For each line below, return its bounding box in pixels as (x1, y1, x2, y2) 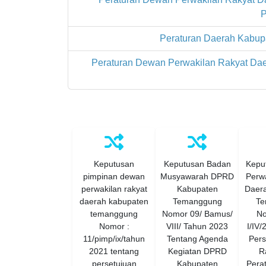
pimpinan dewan (83, 172, 145, 181)
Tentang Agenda (166, 234, 228, 243)
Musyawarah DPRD (160, 172, 234, 181)
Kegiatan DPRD (167, 246, 227, 256)
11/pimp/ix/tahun (83, 234, 145, 243)
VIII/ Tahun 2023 (166, 221, 228, 231)
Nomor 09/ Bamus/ (161, 209, 233, 218)
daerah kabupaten (80, 197, 148, 206)
